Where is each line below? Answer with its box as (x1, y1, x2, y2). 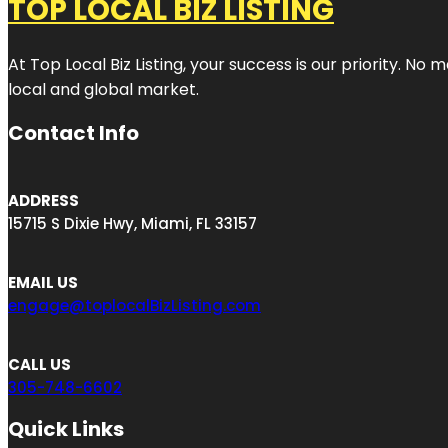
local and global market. (8, 77, 203, 101)
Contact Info (8, 118, 139, 147)
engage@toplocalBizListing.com (8, 294, 261, 316)
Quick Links (8, 414, 124, 443)
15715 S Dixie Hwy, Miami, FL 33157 (8, 212, 257, 234)
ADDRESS (8, 189, 79, 211)
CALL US (8, 353, 71, 375)
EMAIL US (8, 271, 78, 293)
